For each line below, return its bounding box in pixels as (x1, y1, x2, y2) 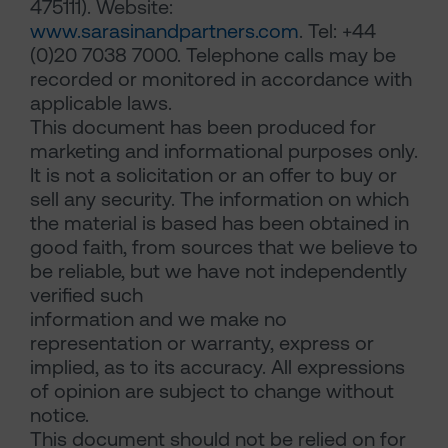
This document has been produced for (30, 115, 376, 140)
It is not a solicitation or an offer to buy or (30, 163, 397, 188)
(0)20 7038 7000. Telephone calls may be (30, 43, 396, 68)
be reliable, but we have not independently (30, 259, 407, 284)
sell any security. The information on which (30, 187, 409, 212)
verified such (30, 283, 143, 308)
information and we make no (30, 307, 287, 332)
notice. (30, 403, 89, 428)
